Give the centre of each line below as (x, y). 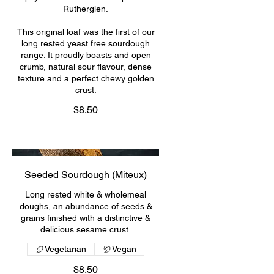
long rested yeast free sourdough (86, 43)
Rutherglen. (86, 9)
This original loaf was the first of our (86, 32)
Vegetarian (65, 249)
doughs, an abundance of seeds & (86, 206)
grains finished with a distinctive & (86, 218)
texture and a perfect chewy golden (86, 78)
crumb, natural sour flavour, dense (86, 67)
